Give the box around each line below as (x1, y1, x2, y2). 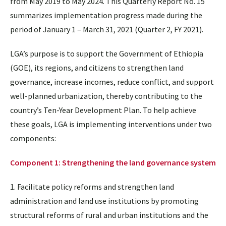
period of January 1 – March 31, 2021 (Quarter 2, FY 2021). (10, 24, 203, 34)
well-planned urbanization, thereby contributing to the (10, 90, 202, 101)
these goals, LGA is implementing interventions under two (10, 119, 212, 129)
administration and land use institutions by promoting (10, 195, 199, 206)
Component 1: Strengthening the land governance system (10, 157, 216, 167)
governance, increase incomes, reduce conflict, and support (10, 76, 214, 87)
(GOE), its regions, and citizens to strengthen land (10, 62, 184, 73)
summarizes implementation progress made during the (10, 10, 202, 20)
